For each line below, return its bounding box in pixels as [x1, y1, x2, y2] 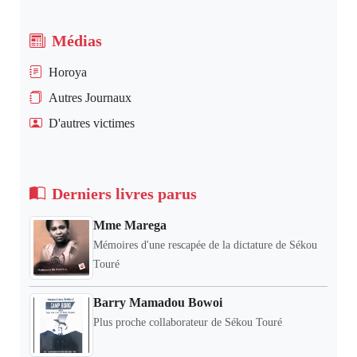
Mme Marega [93, 218, 167, 232]
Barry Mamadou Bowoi [93, 296, 222, 309]
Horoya [49, 65, 87, 79]
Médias [52, 32, 102, 49]
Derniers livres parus [52, 185, 197, 202]
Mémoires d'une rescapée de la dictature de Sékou [93, 239, 317, 251]
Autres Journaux [49, 91, 131, 104]
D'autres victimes [49, 116, 135, 130]
